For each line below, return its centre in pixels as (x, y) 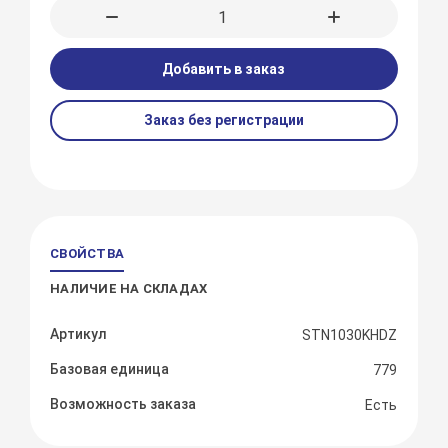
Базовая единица (110, 369)
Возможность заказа (123, 404)
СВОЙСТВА (87, 254)
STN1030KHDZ (350, 335)
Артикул (79, 334)
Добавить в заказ (224, 69)
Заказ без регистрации (223, 120)
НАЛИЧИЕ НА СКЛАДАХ (129, 289)
